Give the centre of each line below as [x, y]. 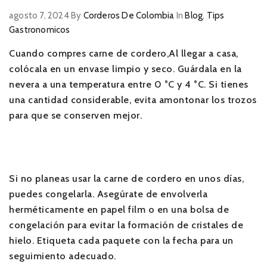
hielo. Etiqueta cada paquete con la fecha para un [121, 241]
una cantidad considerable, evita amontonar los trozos [133, 100]
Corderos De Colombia [129, 16]
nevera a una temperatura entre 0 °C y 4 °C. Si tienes [129, 85]
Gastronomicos [40, 30]
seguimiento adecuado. [63, 256]
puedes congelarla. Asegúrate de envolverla [108, 194]
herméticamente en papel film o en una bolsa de [119, 210]
